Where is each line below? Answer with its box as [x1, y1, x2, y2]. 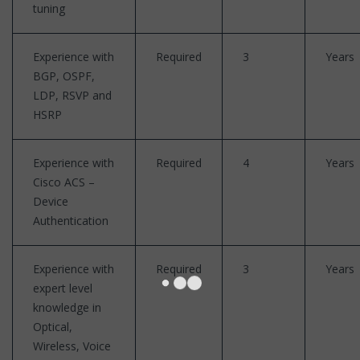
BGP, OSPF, [33, 67, 95, 84]
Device [33, 193, 68, 209]
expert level [33, 280, 92, 296]
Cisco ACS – [33, 174, 95, 190]
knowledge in [33, 299, 101, 315]
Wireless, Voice [33, 337, 111, 354]
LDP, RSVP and [33, 87, 112, 103]
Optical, [33, 318, 72, 334]
